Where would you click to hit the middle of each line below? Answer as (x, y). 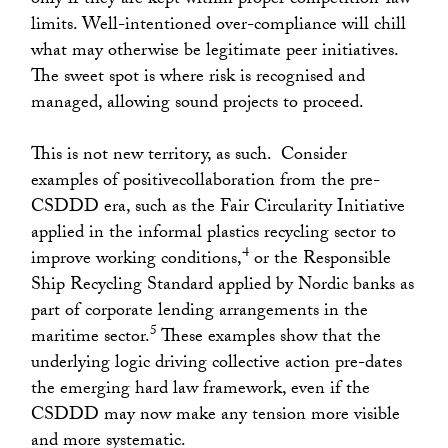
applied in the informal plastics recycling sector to (214, 234)
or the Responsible (320, 260)
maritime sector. (91, 338)
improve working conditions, (137, 260)
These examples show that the (269, 338)
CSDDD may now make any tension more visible (216, 416)
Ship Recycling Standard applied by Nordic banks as (223, 286)
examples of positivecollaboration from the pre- (206, 182)
